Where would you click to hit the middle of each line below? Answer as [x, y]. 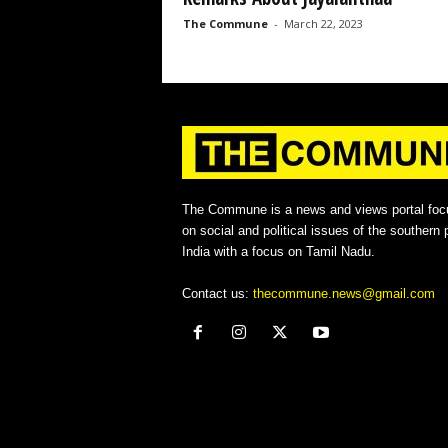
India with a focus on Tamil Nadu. [278, 251]
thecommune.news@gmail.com [343, 293]
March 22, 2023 [323, 23]
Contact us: [217, 293]
